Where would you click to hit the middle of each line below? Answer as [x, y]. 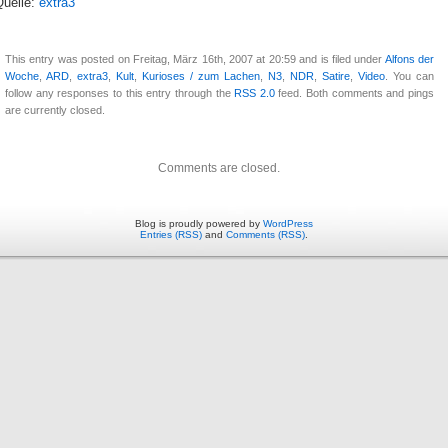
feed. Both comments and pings [354, 93]
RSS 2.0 [254, 93]
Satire [336, 76]
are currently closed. [55, 110]
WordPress [288, 224]
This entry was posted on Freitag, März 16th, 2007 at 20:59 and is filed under [195, 59]
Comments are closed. [219, 168]
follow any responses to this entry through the [120, 93]
